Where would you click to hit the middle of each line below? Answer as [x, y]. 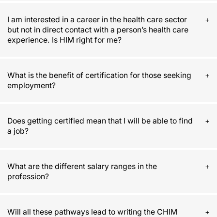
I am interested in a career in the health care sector [97, 19]
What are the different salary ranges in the [82, 166]
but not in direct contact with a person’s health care [98, 30]
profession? [28, 176]
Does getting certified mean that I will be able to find [100, 121]
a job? [18, 131]
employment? [31, 85]
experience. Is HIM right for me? [64, 40]
